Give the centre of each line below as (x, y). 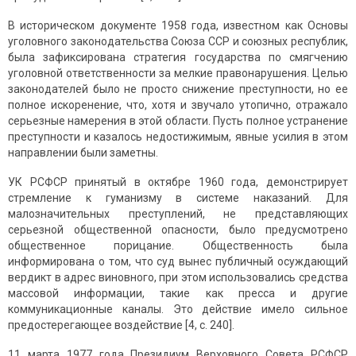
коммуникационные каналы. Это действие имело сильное (178, 310)
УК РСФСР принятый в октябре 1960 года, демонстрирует (178, 182)
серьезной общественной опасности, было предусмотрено (178, 230)
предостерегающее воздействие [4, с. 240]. (121, 325)
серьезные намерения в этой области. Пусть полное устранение (178, 121)
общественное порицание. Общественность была (178, 246)
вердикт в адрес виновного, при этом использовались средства (178, 278)
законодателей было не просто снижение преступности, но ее (178, 89)
